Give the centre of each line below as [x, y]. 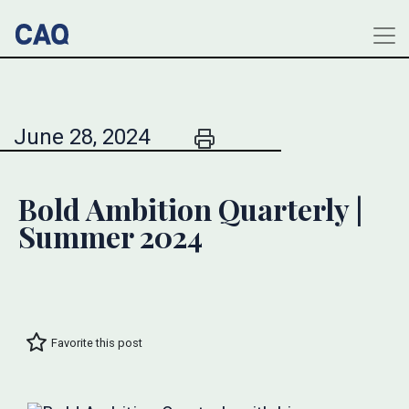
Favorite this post [97, 342]
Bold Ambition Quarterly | [190, 209]
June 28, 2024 [82, 137]
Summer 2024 [110, 236]
